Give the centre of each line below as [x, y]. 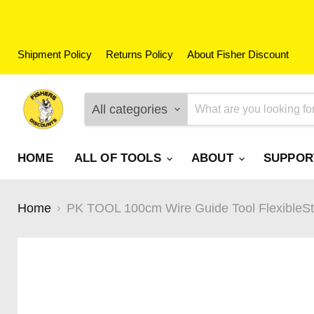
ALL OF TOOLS [119, 158]
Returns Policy [139, 55]
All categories [130, 109]
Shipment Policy [55, 55]
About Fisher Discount [238, 55]
